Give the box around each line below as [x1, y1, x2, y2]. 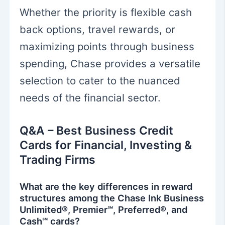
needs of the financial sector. [20, 91, 161, 104]
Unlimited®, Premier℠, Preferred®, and [20, 204, 188, 215]
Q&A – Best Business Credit [20, 123, 174, 138]
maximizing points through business [20, 40, 195, 53]
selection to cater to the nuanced [20, 74, 181, 87]
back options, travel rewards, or [20, 23, 176, 36]
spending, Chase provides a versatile [20, 57, 201, 70]
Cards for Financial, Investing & [20, 138, 192, 152]
